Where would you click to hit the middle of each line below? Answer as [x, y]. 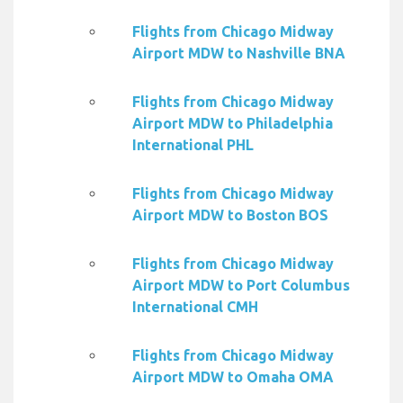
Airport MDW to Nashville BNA [239, 54]
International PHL [193, 145]
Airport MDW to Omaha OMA [233, 377]
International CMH [195, 307]
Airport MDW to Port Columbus [241, 286]
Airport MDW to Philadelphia [233, 124]
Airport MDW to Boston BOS [230, 215]
